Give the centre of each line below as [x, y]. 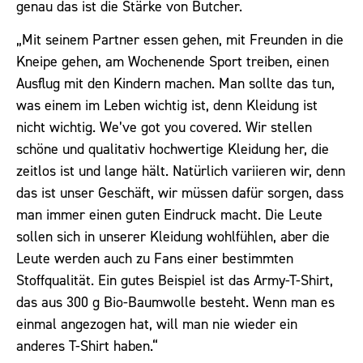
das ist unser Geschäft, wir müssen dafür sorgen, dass [180, 193]
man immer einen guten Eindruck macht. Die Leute [169, 215]
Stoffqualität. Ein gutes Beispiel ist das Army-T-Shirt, [175, 281]
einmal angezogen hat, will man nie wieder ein [157, 325]
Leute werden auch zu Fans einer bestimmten [155, 259]
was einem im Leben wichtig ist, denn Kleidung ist [167, 106]
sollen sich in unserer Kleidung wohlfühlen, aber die [173, 237]
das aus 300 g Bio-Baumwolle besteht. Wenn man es [175, 303]
